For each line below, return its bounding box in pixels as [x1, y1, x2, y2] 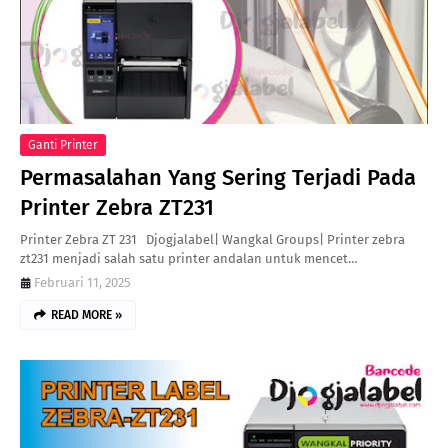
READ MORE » [51, 308, 122, 322]
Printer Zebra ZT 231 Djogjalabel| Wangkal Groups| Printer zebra [20, 232, 405, 247]
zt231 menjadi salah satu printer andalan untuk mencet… [20, 251, 358, 266]
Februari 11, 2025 [34, 275, 131, 290]
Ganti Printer [28, 138, 98, 152]
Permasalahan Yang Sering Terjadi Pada [20, 164, 416, 191]
